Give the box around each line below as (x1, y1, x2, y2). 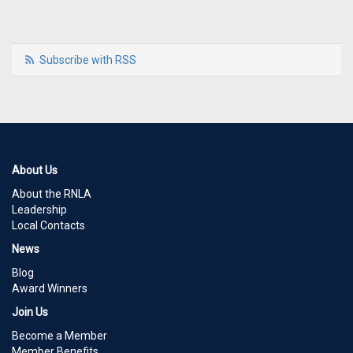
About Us (12, 164, 58, 177)
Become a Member (12, 329, 107, 343)
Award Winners (12, 282, 87, 295)
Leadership (12, 203, 67, 217)
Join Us (12, 306, 48, 319)
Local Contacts (12, 219, 85, 232)
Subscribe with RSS (39, 54, 136, 67)
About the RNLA (12, 188, 91, 201)
